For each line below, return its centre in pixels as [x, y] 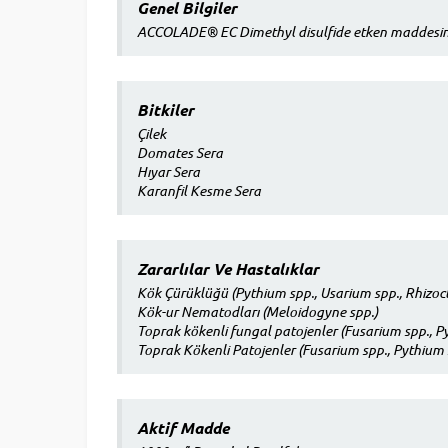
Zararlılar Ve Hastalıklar [228, 268]
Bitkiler [165, 109]
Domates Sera [180, 152]
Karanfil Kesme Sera [199, 190]
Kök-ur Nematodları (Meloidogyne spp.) [257, 311]
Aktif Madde [183, 427]
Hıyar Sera [168, 171]
